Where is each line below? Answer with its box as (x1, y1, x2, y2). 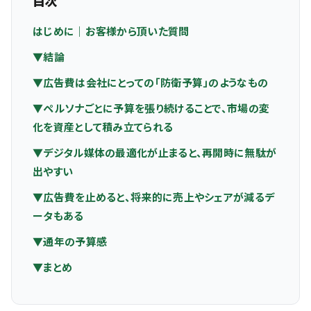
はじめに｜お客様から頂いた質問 (33, 24, 190, 38)
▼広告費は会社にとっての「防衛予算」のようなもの (33, 75, 269, 90)
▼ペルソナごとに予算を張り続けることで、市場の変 (33, 101, 270, 115)
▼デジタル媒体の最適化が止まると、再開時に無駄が (33, 145, 277, 160)
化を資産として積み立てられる (33, 119, 174, 134)
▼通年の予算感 (33, 234, 108, 249)
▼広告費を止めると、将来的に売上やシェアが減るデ (33, 190, 275, 204)
